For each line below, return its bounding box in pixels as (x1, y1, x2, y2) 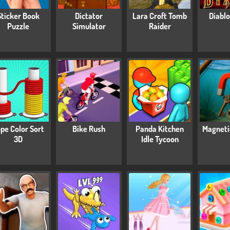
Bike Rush (72, 123, 105, 134)
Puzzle (7, 21, 29, 31)
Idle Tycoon (141, 133, 179, 144)
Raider (148, 21, 171, 31)
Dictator (75, 10, 103, 21)
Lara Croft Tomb (132, 10, 187, 21)
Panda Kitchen (136, 123, 184, 134)
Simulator (72, 21, 106, 31)
